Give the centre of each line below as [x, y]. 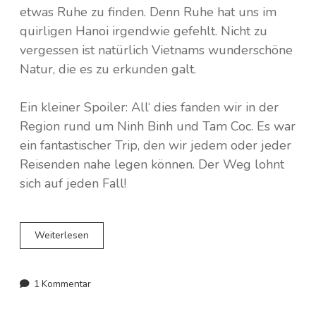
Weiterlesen [62, 235]
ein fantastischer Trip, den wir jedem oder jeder [156, 145]
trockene [107, 291]
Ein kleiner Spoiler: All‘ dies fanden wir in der [149, 107]
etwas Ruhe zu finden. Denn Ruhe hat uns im [148, 12]
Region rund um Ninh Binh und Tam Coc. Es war [158, 126]
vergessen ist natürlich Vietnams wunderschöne [156, 50]
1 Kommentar [62, 284]
